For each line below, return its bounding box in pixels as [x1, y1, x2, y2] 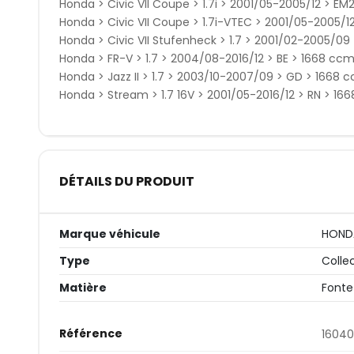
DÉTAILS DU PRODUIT [58, 172, 194, 191]
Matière [58, 279, 107, 296]
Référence [58, 325, 122, 341]
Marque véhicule [58, 225, 160, 242]
